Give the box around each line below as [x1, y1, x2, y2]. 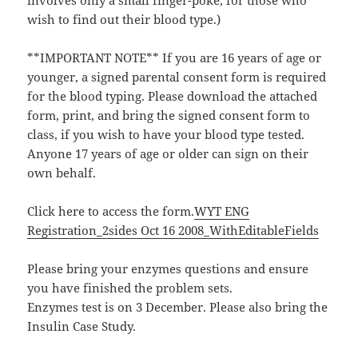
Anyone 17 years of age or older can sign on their [27, 145, 309, 162]
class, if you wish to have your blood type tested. [27, 126, 305, 143]
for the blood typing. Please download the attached [27, 88, 318, 105]
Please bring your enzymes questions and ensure [27, 261, 309, 277]
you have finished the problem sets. [27, 280, 233, 296]
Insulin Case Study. [27, 318, 137, 335]
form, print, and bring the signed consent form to [27, 107, 311, 124]
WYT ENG [194, 203, 250, 220]
